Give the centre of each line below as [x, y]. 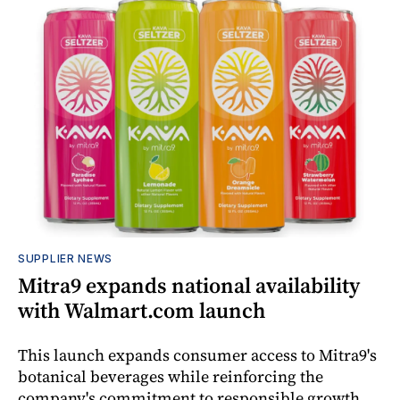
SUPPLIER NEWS [66, 259]
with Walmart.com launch [142, 311]
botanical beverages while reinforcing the [171, 377]
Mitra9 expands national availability [189, 286]
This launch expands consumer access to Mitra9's [197, 355]
